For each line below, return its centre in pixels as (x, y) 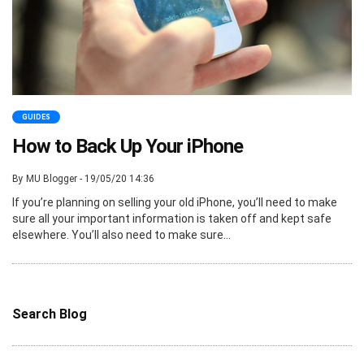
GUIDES (36, 117)
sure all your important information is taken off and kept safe (172, 218)
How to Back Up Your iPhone (128, 146)
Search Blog (50, 314)
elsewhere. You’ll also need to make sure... (121, 234)
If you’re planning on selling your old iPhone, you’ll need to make (175, 202)
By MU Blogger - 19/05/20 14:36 (83, 178)
